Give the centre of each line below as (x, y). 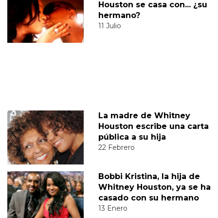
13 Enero (113, 209)
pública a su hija (132, 137)
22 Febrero (116, 148)
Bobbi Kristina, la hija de (149, 177)
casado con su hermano (148, 198)
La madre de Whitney (144, 116)
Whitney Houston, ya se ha (154, 187)
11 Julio (109, 26)
